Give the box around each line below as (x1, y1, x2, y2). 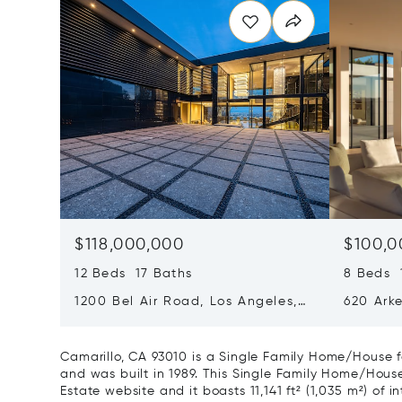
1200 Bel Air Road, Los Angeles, (74, 295, 298, 308)
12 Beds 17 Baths (74, 267, 193, 280)
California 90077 (74, 314, 191, 327)
